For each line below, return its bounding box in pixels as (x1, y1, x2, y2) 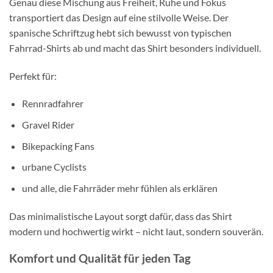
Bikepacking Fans (21, 140, 94, 152)
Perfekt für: (9, 69, 57, 82)
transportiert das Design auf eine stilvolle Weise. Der (9, 11, 229, 23)
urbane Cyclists (21, 161, 87, 173)
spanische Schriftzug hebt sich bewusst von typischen (9, 26, 232, 38)
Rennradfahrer (21, 97, 83, 110)
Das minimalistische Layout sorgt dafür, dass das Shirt (9, 210, 232, 222)
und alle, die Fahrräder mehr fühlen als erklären (21, 182, 218, 194)
